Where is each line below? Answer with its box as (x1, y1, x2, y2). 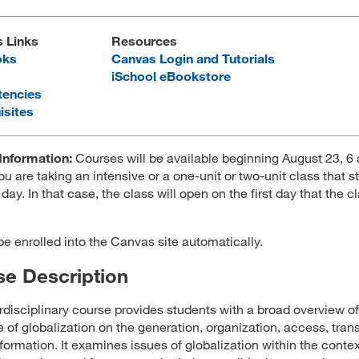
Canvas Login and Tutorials (111, 50, 275, 66)
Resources (111, 33, 177, 48)
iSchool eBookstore (111, 68, 231, 83)
